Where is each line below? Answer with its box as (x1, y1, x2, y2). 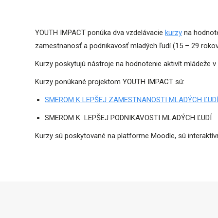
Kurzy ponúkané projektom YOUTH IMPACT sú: (35, 77, 184, 86)
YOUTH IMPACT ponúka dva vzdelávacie (35, 28, 165, 37)
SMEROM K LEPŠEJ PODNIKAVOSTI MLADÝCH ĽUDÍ (45, 113, 212, 122)
